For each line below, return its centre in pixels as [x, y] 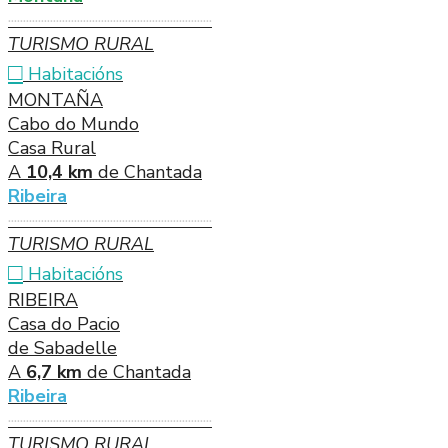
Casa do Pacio [64, 323]
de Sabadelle [62, 347]
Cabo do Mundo [73, 123]
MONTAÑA [55, 99]
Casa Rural [52, 147]
